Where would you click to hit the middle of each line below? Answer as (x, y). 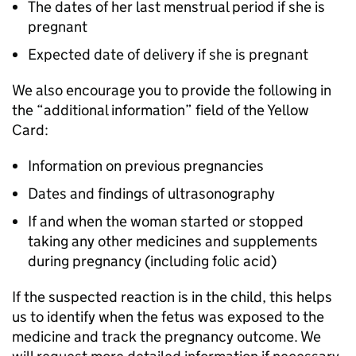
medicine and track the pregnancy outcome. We (166, 337)
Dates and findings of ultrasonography (151, 193)
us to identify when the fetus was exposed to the (168, 317)
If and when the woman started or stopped (166, 221)
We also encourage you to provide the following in (172, 90)
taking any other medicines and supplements (173, 241)
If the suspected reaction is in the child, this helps (172, 297)
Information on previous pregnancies (146, 166)
